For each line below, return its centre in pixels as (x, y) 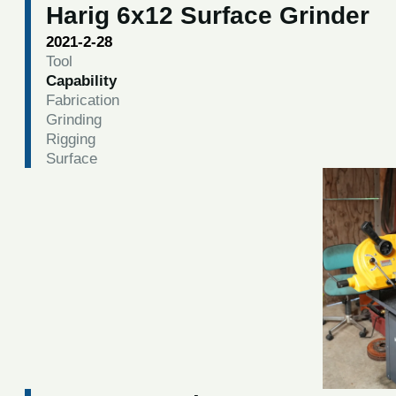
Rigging (70, 139)
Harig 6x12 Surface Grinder (207, 15)
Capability (81, 80)
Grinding (73, 119)
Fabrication (82, 100)
